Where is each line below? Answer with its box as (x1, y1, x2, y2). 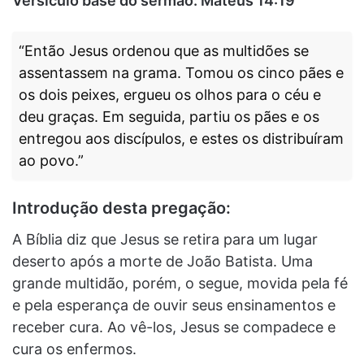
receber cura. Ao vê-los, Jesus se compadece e (12, 318, 336, 336)
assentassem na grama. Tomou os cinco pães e (19, 63, 344, 81)
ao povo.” (19, 151, 84, 169)
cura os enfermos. (12, 340, 136, 357)
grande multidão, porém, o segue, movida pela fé (12, 274, 348, 292)
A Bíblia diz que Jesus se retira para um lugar (12, 230, 318, 248)
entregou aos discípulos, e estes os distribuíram (19, 129, 344, 147)
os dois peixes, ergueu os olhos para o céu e (19, 85, 321, 103)
